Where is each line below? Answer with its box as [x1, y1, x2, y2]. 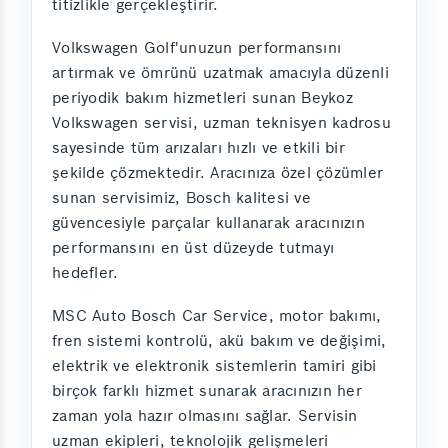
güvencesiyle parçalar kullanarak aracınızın [52, 213, 365, 232]
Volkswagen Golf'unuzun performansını [52, 38, 341, 57]
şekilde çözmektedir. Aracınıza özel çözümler [52, 163, 383, 182]
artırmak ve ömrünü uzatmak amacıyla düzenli [52, 63, 389, 82]
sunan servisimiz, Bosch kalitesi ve [52, 188, 311, 207]
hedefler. [52, 263, 119, 282]
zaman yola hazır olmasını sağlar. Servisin [52, 406, 358, 425]
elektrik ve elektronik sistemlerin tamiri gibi [52, 356, 377, 375]
